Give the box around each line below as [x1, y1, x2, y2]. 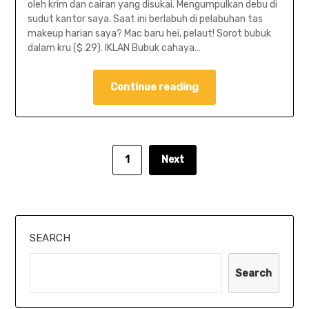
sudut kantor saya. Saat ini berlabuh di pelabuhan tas [27, 13, 263, 26]
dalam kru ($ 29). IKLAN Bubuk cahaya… [27, 42, 201, 54]
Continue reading [110, 81, 199, 94]
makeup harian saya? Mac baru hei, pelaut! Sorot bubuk [27, 28, 271, 40]
